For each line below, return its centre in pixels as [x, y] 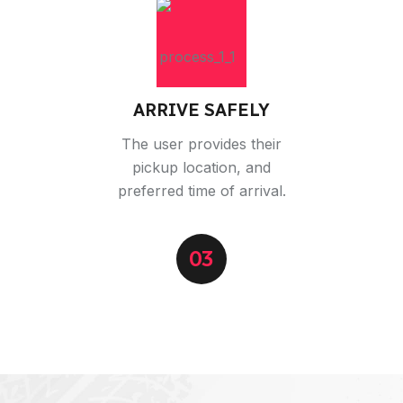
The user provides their [201, 143]
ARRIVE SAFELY [201, 109]
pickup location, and [201, 167]
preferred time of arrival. [201, 190]
